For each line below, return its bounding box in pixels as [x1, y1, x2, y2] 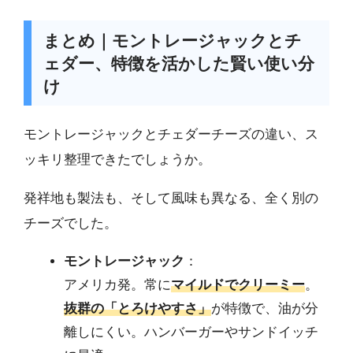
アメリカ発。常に [64, 277, 171, 292]
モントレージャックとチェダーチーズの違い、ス [24, 126, 318, 142]
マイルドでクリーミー [171, 277, 305, 292]
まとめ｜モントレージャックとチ [43, 31, 302, 50]
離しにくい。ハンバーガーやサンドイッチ [64, 324, 318, 340]
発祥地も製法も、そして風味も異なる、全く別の [24, 190, 318, 206]
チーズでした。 [24, 215, 117, 231]
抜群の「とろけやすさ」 [64, 300, 211, 316]
